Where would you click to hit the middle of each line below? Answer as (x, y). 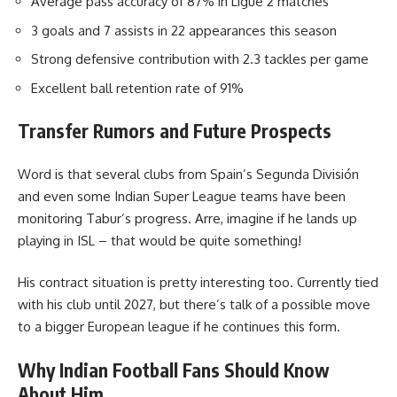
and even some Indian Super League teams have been (182, 196)
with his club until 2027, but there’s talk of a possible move (194, 305)
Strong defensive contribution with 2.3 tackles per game (200, 59)
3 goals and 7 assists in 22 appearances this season (184, 30)
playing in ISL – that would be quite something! (160, 240)
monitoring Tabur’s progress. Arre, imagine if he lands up (187, 218)
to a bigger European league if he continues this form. (179, 327)
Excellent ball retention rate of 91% (137, 88)
